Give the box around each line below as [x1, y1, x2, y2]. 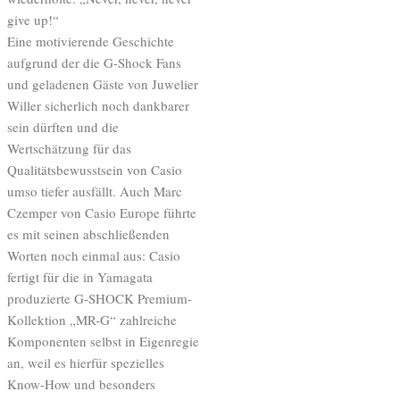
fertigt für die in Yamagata [7, 267, 153, 286]
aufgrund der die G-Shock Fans [7, 53, 181, 71]
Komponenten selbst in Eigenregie [7, 331, 199, 350]
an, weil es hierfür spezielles [7, 353, 164, 371]
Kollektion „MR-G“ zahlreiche [7, 310, 177, 329]
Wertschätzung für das [7, 138, 131, 157]
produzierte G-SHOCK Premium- [7, 288, 192, 307]
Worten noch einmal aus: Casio [7, 246, 180, 264]
